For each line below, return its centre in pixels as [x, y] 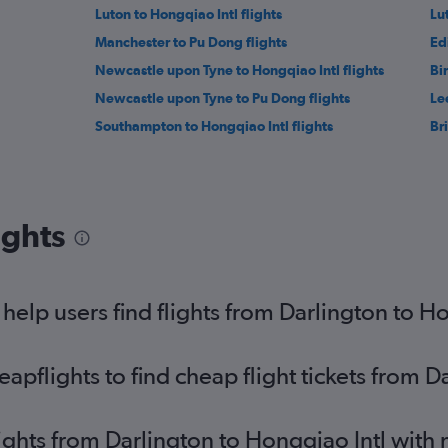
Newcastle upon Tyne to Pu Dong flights [223, 98]
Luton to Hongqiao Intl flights [189, 14]
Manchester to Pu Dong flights [191, 42]
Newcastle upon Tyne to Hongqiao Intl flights [240, 70]
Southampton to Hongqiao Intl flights [214, 126]
